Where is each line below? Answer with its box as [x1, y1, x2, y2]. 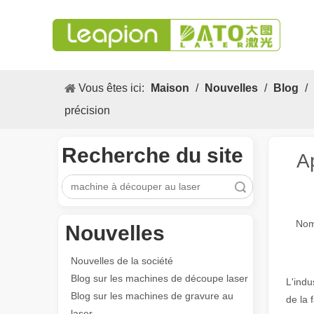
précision [64, 104, 110, 116]
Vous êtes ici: [78, 82, 144, 94]
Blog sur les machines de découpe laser [71, 273, 248, 284]
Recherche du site [62, 144, 243, 167]
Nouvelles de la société [71, 255, 173, 266]
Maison [151, 82, 189, 94]
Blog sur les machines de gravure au [71, 290, 233, 301]
